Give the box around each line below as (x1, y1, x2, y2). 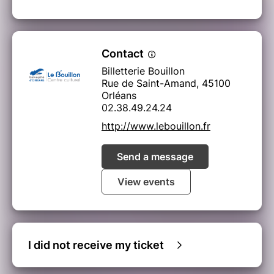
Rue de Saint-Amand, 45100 (102, 77, 231, 90)
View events (117, 176, 175, 188)
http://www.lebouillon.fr (102, 120, 210, 133)
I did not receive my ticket (28, 239, 164, 252)
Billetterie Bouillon (102, 65, 185, 78)
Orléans (102, 89, 136, 102)
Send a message (117, 150, 193, 163)
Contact (102, 47, 146, 61)
